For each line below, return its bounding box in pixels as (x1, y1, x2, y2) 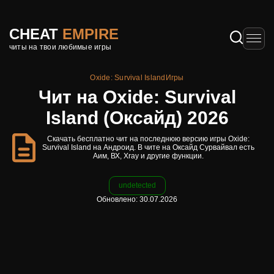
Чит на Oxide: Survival (38, 86, 236, 107)
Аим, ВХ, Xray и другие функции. (93, 152, 204, 160)
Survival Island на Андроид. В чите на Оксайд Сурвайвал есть (42, 143, 255, 152)
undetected (118, 181, 156, 190)
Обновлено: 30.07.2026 (97, 194, 177, 204)
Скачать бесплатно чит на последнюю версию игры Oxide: (47, 135, 250, 143)
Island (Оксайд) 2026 (45, 107, 229, 128)
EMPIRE (62, 25, 119, 42)
